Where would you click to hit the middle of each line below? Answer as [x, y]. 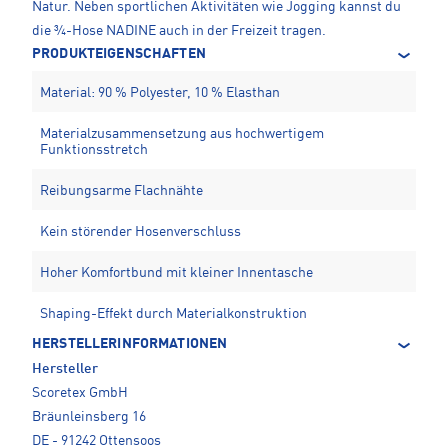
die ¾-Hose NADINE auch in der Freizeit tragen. [179, 31]
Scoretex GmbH [80, 393]
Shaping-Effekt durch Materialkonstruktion [173, 314]
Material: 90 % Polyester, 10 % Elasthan [160, 93]
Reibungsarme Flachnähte [121, 191]
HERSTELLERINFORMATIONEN [130, 344]
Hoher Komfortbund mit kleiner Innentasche [176, 273]
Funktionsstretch [94, 150]
